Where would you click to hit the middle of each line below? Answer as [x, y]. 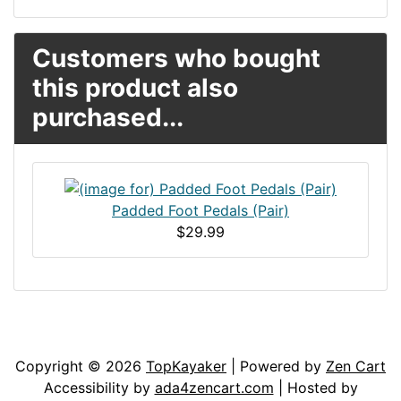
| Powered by [276, 367]
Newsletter [257, 338]
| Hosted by [316, 388]
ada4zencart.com [214, 388]
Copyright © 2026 [81, 367]
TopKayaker [186, 367]
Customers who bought [176, 58]
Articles [55, 338]
